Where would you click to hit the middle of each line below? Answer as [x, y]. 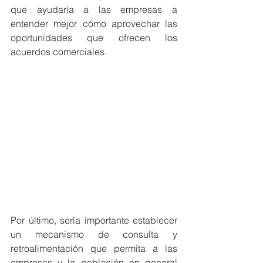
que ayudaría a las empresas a [94, 9]
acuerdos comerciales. [59, 52]
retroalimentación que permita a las [94, 248]
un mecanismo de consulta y [94, 234]
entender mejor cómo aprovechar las [94, 23]
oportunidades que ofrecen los [94, 38]
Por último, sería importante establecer [94, 220]
